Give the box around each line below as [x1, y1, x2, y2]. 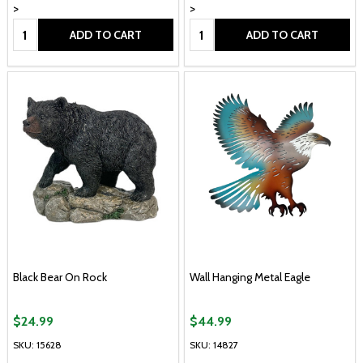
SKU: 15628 [13, 338, 62, 351]
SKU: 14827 [190, 338, 238, 351]
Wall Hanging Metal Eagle [190, 270, 310, 285]
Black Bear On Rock [13, 270, 107, 285]
